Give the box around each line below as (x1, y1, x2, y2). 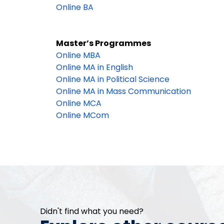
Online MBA (56, 49, 100, 61)
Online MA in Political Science (56, 73, 169, 85)
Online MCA (56, 97, 101, 109)
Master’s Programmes (56, 37, 151, 49)
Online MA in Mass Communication (56, 85, 191, 97)
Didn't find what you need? (40, 205, 143, 217)
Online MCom (56, 109, 109, 121)
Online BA (56, 1, 93, 13)
